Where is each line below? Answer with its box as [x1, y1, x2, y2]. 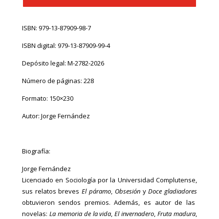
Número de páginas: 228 [22, 76, 94, 85]
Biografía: [22, 146, 52, 155]
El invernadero [114, 209, 154, 218]
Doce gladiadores [148, 186, 197, 196]
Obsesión [114, 186, 140, 196]
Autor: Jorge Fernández [22, 111, 90, 120]
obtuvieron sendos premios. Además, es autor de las [22, 197, 195, 207]
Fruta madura [157, 209, 196, 218]
